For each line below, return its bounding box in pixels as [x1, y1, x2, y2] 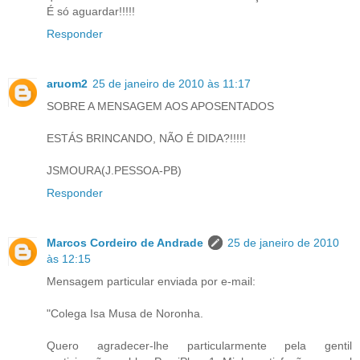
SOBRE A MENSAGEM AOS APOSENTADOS [47, 99, 274, 112]
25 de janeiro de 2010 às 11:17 [92, 76, 251, 90]
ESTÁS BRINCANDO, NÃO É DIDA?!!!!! [47, 131, 246, 145]
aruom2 [47, 76, 88, 90]
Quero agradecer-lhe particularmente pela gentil [47, 338, 352, 352]
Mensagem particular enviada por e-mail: [47, 274, 256, 288]
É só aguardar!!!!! [47, 4, 135, 18]
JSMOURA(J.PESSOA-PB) [47, 163, 182, 177]
